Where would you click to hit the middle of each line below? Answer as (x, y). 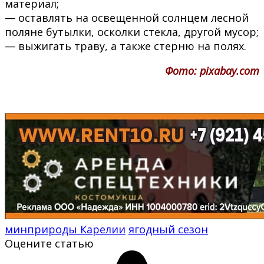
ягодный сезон (168, 229)
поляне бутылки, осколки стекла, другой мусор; (132, 32)
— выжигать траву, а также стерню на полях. (126, 46)
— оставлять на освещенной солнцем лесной (127, 17)
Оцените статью (49, 243)
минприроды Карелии (65, 229)
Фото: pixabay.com (212, 70)
